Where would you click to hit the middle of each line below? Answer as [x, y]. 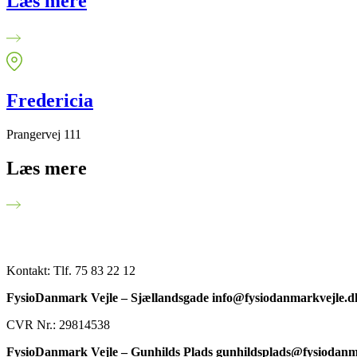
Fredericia [50, 100]
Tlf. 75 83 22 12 [96, 271]
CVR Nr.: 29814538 [58, 325]
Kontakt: [30, 271]
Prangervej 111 [44, 134]
